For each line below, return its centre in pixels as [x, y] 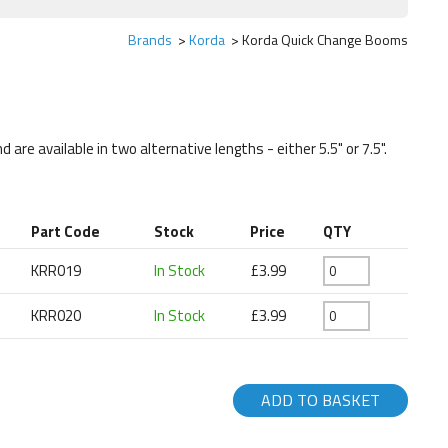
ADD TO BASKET [320, 400]
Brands [150, 39]
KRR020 [56, 315]
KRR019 [56, 270]
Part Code [66, 231]
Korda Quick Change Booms [325, 39]
